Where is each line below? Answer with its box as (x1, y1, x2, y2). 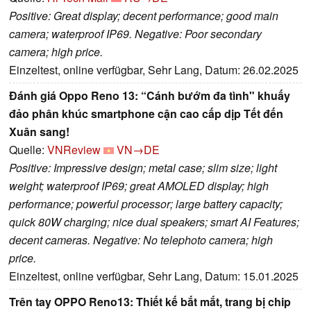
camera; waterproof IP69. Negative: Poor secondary (9, 25, 262, 42)
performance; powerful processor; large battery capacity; (9, 195, 283, 212)
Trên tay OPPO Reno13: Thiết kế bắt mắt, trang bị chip (9, 293, 291, 310)
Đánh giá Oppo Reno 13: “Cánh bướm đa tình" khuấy (9, 87, 290, 103)
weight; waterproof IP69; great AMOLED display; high (9, 177, 269, 194)
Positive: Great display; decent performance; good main (9, 7, 278, 24)
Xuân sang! (9, 123, 69, 140)
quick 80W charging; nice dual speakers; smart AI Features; (9, 213, 299, 230)
